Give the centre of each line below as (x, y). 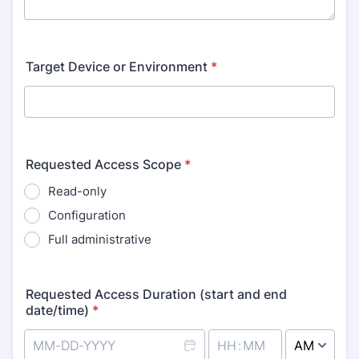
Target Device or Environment (117, 67)
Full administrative (100, 239)
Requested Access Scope (103, 164)
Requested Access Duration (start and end (156, 294)
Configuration (87, 215)
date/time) (57, 310)
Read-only (77, 191)
